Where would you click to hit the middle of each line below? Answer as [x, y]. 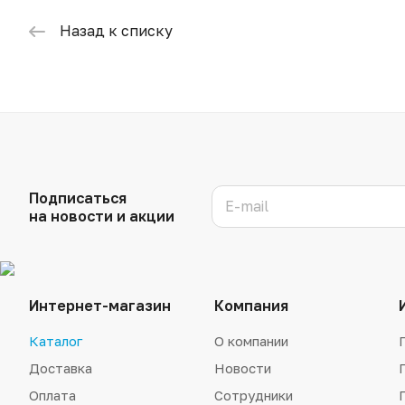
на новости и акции [102, 216]
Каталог [56, 340]
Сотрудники [253, 395]
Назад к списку [116, 30]
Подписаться [78, 198]
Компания [251, 305]
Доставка [61, 367]
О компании [251, 340]
